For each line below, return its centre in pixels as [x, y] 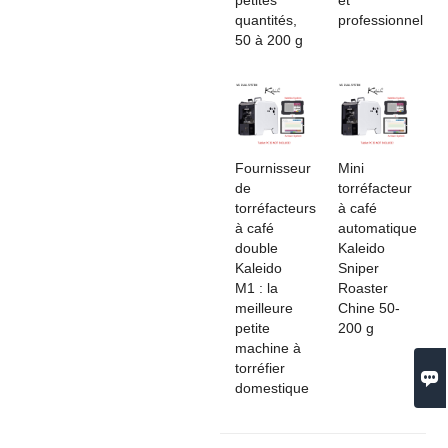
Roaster [362, 287]
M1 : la [256, 287]
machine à [267, 347]
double [256, 247]
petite [252, 327]
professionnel [380, 19]
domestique [271, 387]
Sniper [358, 267]
